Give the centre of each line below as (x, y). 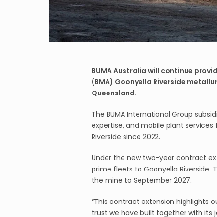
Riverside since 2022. (126, 137)
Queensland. (114, 93)
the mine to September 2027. (141, 180)
